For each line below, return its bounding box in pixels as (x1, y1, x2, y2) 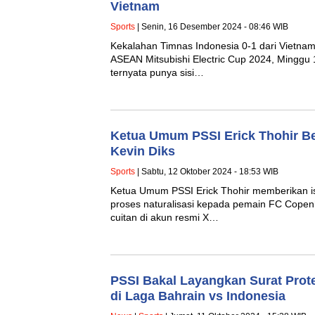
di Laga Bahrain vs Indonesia (110, 289, 285, 303)
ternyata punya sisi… (110, 67, 204, 78)
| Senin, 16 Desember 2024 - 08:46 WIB (135, 22, 288, 32)
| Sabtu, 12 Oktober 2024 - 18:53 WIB (135, 167, 278, 176)
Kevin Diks (110, 144, 175, 158)
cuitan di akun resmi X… (110, 212, 219, 223)
